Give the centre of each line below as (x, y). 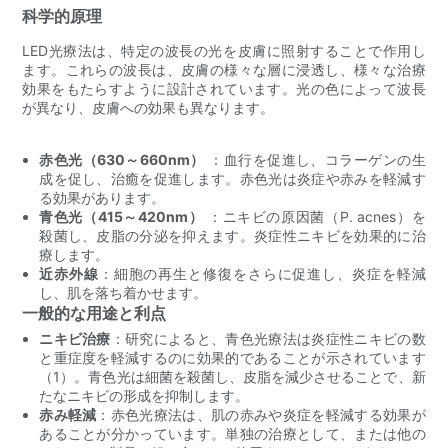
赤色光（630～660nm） (122, 159)
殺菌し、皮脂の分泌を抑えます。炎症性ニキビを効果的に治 (232, 235)
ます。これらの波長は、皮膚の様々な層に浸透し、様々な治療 (224, 69)
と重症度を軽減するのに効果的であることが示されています (232, 357)
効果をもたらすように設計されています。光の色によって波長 (224, 88)
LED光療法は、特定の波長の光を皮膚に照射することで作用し (224, 50)
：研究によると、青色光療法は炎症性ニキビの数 (268, 338)
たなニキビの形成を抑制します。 (144, 395)
